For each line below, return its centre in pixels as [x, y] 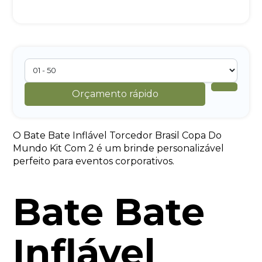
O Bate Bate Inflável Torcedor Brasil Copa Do [118, 135]
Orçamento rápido [115, 94]
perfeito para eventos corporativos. [94, 161]
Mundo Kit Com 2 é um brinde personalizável [119, 148]
